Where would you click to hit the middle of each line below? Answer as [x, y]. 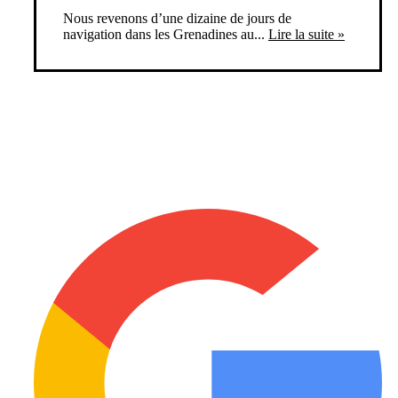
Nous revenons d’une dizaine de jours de [177, 19]
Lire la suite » [306, 35]
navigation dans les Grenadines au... [164, 35]
